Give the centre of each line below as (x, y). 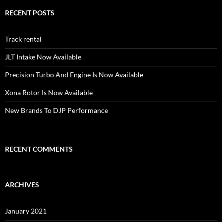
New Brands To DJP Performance (56, 111)
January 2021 (26, 211)
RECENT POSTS (30, 13)
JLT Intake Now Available (43, 57)
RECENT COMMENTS (39, 149)
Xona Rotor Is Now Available (49, 93)
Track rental (23, 39)
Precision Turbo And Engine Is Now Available (74, 75)
